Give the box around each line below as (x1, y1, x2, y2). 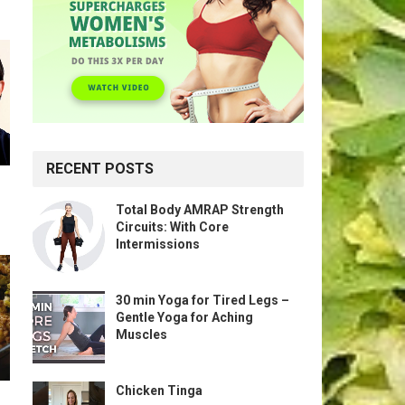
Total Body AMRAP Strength (116, 202, 284, 217)
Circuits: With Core (116, 220, 229, 234)
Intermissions (116, 237, 200, 251)
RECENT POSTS (46, 160, 154, 177)
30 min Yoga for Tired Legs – (116, 293, 289, 307)
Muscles (116, 327, 167, 342)
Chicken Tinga (116, 383, 202, 398)
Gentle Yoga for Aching (116, 310, 253, 325)
